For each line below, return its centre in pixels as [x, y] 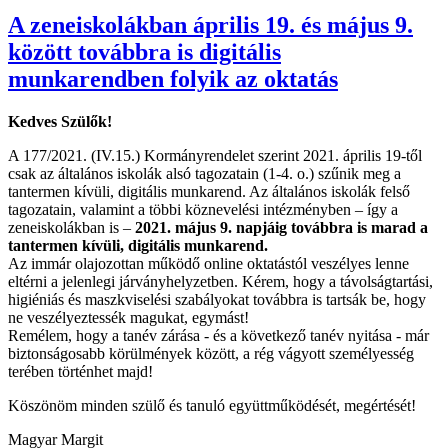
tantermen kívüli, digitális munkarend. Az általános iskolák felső [209, 191]
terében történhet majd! [80, 371]
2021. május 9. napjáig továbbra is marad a [281, 227]
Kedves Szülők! [60, 121]
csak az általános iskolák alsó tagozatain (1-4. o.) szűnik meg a [204, 173]
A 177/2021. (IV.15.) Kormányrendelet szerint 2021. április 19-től [215, 155]
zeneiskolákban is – [71, 227]
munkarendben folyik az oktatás [173, 78]
